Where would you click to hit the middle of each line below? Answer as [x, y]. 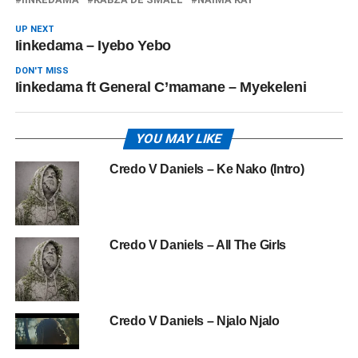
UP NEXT [34, 29]
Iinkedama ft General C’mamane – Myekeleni [161, 87]
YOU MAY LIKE [179, 139]
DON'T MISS [42, 71]
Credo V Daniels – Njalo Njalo [194, 321]
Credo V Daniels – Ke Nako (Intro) [207, 169]
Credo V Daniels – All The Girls [197, 245]
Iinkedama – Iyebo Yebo [93, 46]
